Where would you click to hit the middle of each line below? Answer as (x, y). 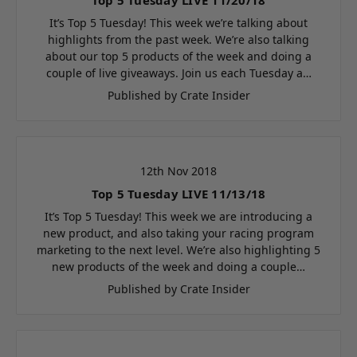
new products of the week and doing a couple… (178, 266)
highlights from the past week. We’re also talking (178, 39)
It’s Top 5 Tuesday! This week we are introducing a (178, 216)
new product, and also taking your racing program (178, 233)
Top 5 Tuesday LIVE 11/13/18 (178, 193)
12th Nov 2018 (178, 171)
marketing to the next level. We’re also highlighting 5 (178, 249)
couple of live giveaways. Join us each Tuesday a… (178, 73)
